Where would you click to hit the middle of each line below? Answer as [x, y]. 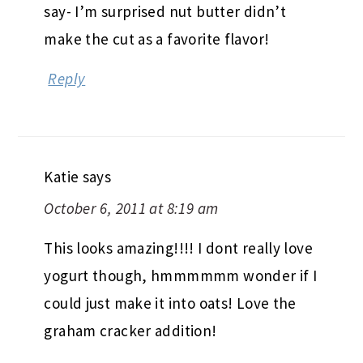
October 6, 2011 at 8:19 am [131, 209]
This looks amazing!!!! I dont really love [178, 248]
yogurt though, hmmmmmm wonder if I [181, 276]
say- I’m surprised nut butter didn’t [165, 12]
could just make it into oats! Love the [170, 303]
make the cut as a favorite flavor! [157, 39]
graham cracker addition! [130, 331]
